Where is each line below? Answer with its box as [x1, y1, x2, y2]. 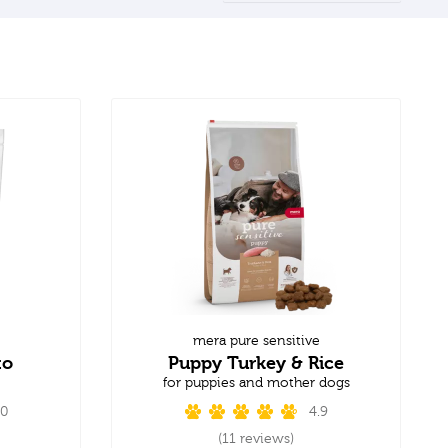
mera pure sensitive [192, 332, 320, 349]
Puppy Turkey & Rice [168, 351, 344, 373]
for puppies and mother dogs [162, 374, 350, 391]
